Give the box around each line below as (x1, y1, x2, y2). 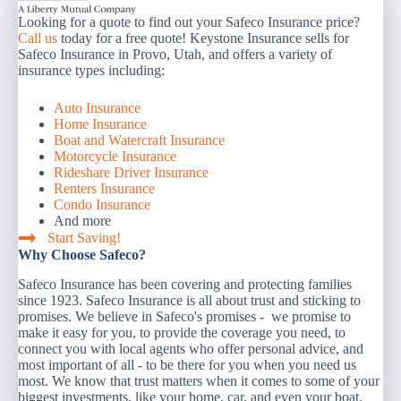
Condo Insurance (54, 197, 150, 212)
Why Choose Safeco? (18, 247, 146, 263)
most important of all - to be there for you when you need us (18, 357, 356, 373)
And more (54, 213, 111, 228)
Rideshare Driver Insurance (54, 165, 209, 180)
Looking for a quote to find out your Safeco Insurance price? (18, 14, 360, 30)
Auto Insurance (54, 100, 141, 115)
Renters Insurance (54, 181, 155, 196)
